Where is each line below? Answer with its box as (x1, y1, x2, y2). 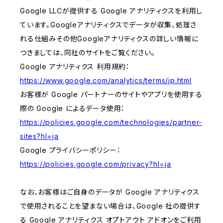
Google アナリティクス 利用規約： (20, 62, 130, 71)
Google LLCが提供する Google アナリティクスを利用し (20, 6, 203, 15)
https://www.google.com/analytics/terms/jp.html (20, 76, 192, 85)
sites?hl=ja (20, 132, 59, 141)
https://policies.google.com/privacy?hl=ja (20, 160, 171, 169)
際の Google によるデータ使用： (20, 104, 125, 113)
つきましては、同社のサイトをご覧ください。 (20, 48, 155, 57)
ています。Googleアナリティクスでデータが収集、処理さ (20, 20, 197, 29)
